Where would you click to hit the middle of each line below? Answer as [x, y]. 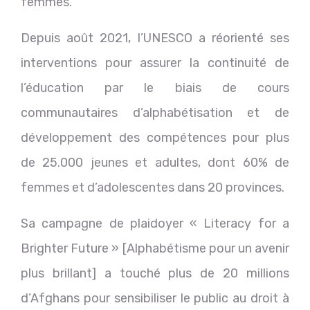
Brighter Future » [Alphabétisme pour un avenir [155, 248]
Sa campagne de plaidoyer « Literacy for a [155, 223]
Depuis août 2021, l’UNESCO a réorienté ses [155, 38]
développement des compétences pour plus [155, 137]
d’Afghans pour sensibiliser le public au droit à [155, 298]
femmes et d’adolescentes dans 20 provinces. [153, 187]
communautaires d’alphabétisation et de [155, 112]
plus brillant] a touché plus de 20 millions [155, 273]
